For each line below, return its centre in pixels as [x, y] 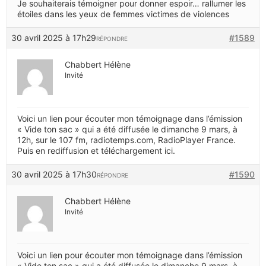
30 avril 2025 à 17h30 [54, 174]
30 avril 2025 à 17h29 [54, 37]
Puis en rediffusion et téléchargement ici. [96, 150]
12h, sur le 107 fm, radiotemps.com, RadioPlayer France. [126, 140]
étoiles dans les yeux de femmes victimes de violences [123, 14]
